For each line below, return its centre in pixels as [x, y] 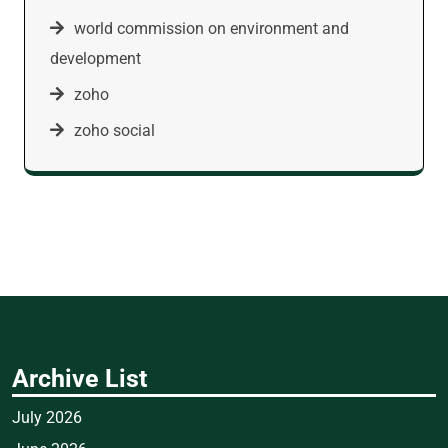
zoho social [114, 130]
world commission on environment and [211, 28]
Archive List [79, 378]
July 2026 [47, 417]
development [95, 58]
